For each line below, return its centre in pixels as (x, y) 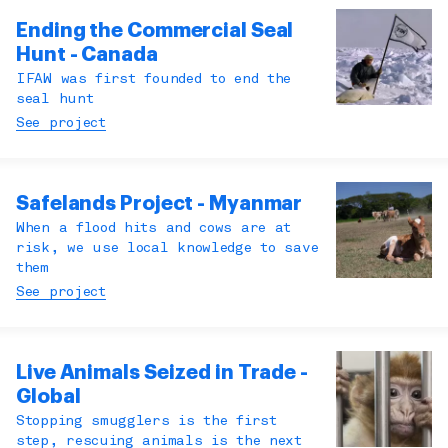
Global (48, 397)
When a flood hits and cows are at (154, 229)
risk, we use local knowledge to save (167, 249)
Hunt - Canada (87, 55)
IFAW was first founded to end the (154, 80)
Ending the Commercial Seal (155, 31)
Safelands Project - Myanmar (159, 204)
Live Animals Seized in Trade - (162, 373)
